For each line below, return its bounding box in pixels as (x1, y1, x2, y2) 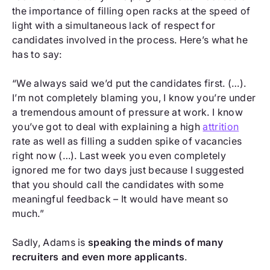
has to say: (12, 48, 62, 61)
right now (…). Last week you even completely (12, 149, 227, 162)
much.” (12, 207, 44, 220)
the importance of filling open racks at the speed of (12, 5, 251, 17)
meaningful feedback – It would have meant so (12, 193, 229, 206)
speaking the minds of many (88, 236, 224, 249)
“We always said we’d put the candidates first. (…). (12, 77, 246, 90)
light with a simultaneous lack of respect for (12, 19, 216, 32)
